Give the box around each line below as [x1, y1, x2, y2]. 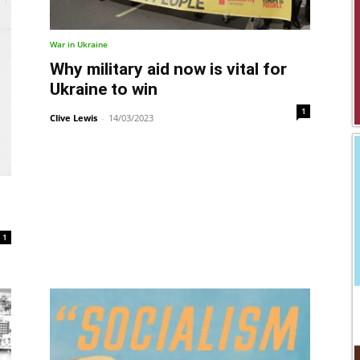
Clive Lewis [50, 111, 97, 124]
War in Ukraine [50, 38, 108, 50]
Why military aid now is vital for [50, 59, 287, 79]
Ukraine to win [50, 79, 157, 99]
